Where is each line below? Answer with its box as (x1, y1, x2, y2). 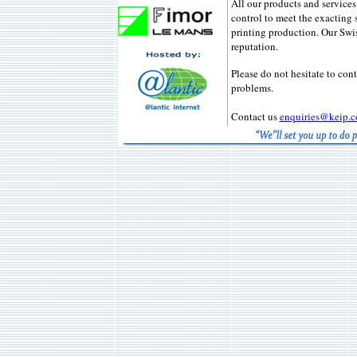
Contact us (230, 109, 280, 124)
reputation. (230, 39, 278, 53)
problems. (230, 80, 273, 95)
